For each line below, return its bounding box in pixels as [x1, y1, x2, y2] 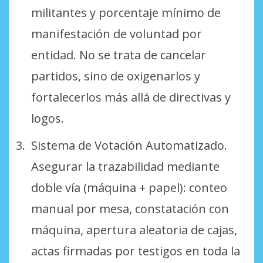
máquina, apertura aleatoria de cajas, [31, 221, 237, 238]
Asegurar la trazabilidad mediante [31, 158, 220, 174]
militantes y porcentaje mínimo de [31, 4, 221, 21]
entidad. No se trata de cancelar [31, 46, 206, 63]
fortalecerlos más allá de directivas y [31, 89, 231, 105]
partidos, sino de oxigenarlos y [31, 68, 200, 84]
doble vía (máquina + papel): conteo [31, 179, 227, 195]
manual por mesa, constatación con [31, 200, 229, 217]
